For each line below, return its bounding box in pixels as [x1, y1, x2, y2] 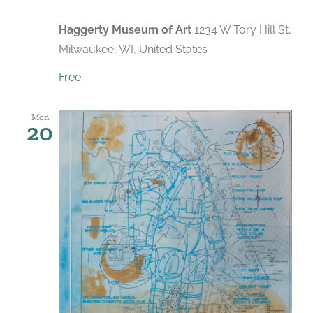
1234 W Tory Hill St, [194, 22, 291, 36]
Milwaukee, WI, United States [59, 42, 208, 56]
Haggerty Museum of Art [59, 22, 194, 36]
